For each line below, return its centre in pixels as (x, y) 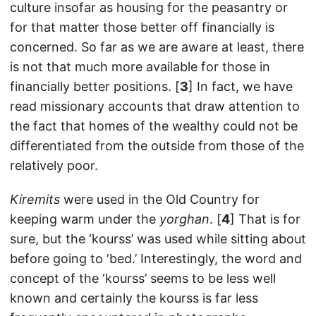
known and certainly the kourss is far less (134, 298)
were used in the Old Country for (160, 199)
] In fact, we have (241, 86)
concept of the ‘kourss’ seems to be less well (143, 278)
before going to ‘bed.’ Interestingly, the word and (156, 259)
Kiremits (35, 199)
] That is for (265, 219)
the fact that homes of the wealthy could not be (154, 126)
